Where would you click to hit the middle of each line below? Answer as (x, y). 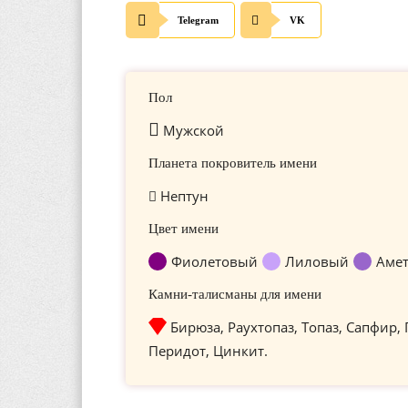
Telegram (198, 20)
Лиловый (317, 261)
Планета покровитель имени (233, 163)
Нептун (183, 196)
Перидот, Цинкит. (208, 351)
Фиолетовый (214, 261)
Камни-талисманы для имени (235, 294)
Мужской (192, 130)
